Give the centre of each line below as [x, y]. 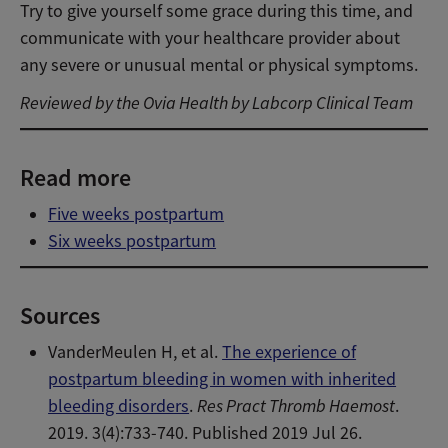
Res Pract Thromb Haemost [296, 405]
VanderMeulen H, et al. [135, 351]
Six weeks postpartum [132, 240]
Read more [75, 177]
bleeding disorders [119, 405]
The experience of [289, 351]
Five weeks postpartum [136, 213]
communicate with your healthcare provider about [210, 38]
